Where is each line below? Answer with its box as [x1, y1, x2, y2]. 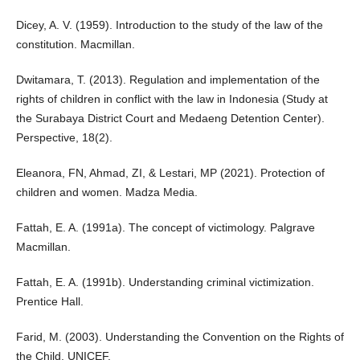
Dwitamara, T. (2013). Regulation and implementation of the [15, 73, 320, 87]
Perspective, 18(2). [15, 131, 112, 145]
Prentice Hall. [15, 295, 84, 309]
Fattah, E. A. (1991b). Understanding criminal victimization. [15, 276, 314, 289]
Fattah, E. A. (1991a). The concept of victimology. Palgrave [15, 221, 315, 235]
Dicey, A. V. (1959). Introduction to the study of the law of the [15, 18, 323, 32]
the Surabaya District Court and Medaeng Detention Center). [15, 112, 325, 125]
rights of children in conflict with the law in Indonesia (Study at [15, 92, 328, 106]
